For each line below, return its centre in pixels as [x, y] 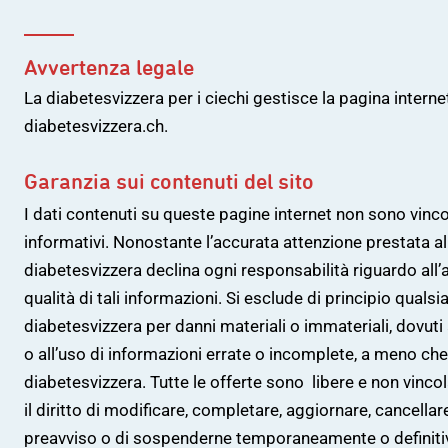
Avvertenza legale [109, 67]
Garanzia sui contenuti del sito [169, 181]
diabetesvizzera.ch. [96, 126]
